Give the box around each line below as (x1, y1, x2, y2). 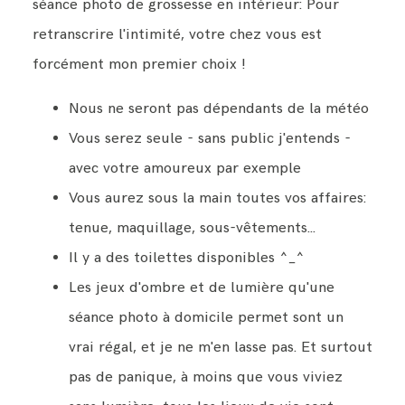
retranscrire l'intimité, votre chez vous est (32, 24, 322, 43)
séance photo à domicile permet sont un (68, 308, 344, 327)
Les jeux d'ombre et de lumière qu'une (68, 278, 334, 297)
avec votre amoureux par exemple (68, 159, 301, 178)
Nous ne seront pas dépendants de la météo (68, 99, 369, 118)
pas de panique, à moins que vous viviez (68, 368, 343, 387)
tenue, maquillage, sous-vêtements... (68, 219, 316, 238)
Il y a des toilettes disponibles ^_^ (68, 249, 305, 268)
